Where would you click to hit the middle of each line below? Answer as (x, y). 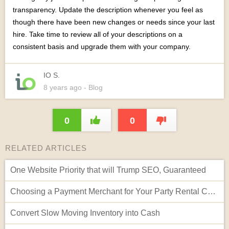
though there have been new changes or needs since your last (114, 22)
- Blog (93, 87)
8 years (55, 87)
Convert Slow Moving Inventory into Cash (85, 213)
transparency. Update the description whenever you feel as (108, 10)
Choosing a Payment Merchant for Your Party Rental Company (212, 191)
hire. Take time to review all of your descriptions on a (98, 34)
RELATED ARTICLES (46, 148)
